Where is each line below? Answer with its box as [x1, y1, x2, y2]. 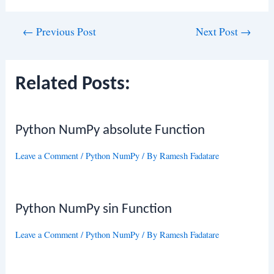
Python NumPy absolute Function [15, 123, 206, 138]
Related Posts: [15, 74, 131, 94]
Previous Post [34, 24, 97, 39]
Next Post [195, 24, 240, 39]
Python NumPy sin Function [15, 202, 172, 217]
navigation [4, 40, 47, 54]
